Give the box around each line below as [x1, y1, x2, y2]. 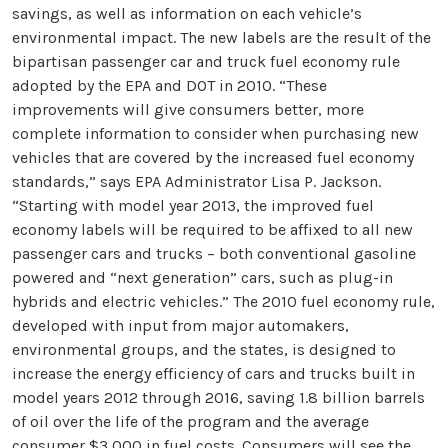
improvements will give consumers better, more [12, 99, 364, 119]
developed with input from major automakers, [12, 315, 349, 335]
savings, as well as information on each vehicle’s [12, 3, 362, 23]
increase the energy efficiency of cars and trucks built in [12, 363, 415, 383]
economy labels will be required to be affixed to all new [12, 219, 413, 239]
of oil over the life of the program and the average [12, 411, 369, 431]
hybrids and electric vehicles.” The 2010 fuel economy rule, [12, 291, 435, 311]
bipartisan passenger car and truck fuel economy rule [12, 51, 400, 71]
